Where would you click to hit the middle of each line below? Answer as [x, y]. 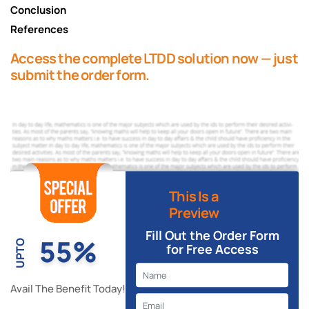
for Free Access [212, 249]
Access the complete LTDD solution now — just [154, 58]
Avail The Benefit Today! [68, 289]
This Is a [194, 197]
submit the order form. [80, 75]
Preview [194, 213]
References [43, 29]
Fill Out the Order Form [212, 236]
